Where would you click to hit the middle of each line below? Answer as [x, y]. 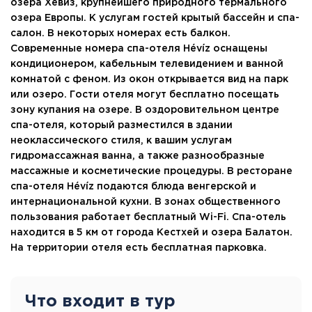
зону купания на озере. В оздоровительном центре [145, 110]
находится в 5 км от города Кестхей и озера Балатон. [151, 232]
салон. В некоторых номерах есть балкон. [120, 33]
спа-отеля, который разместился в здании [122, 125]
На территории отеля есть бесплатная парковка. [139, 248]
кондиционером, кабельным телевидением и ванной [147, 64]
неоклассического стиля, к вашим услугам [121, 140]
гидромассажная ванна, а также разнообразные [138, 156]
